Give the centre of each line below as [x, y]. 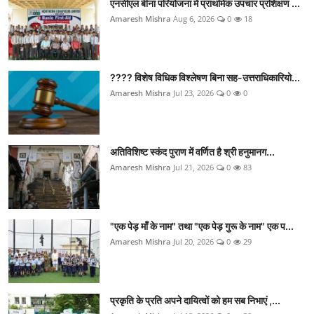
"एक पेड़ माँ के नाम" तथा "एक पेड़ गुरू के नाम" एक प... [202, 226]
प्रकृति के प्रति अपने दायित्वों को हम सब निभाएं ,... [195, 300]
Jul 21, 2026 [193, 167]
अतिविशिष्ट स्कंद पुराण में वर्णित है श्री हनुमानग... [192, 151]
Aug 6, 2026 [194, 18]
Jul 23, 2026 [193, 93]
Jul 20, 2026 [193, 241]
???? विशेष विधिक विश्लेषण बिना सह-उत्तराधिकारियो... [205, 77]
